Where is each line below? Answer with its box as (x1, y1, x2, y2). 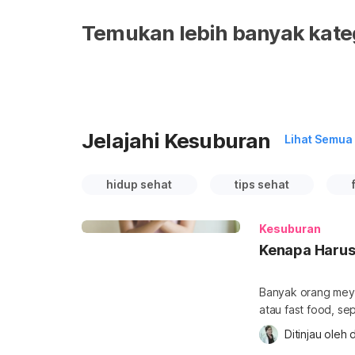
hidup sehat (106, 177, 173, 191)
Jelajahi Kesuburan (82, 128, 271, 153)
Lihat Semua (284, 132, 353, 146)
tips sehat (234, 177, 289, 191)
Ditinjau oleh (284, 327, 350, 341)
